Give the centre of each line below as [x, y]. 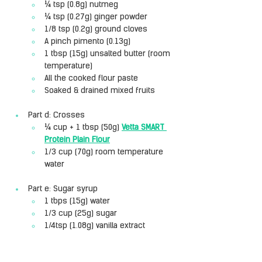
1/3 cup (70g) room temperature [105, 152]
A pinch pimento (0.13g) [87, 42]
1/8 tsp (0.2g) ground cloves [96, 30]
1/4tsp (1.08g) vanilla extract [95, 226]
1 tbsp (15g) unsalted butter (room [108, 54]
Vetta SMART [144, 128]
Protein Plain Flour [77, 140]
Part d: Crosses [56, 116]
